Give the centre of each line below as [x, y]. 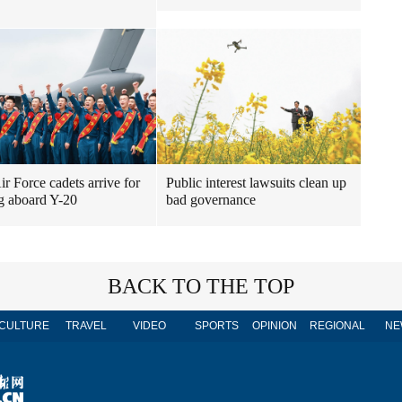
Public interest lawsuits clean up [256, 183]
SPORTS [216, 326]
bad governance [211, 200]
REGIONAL [337, 326]
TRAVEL [86, 326]
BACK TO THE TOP [201, 287]
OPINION [275, 326]
